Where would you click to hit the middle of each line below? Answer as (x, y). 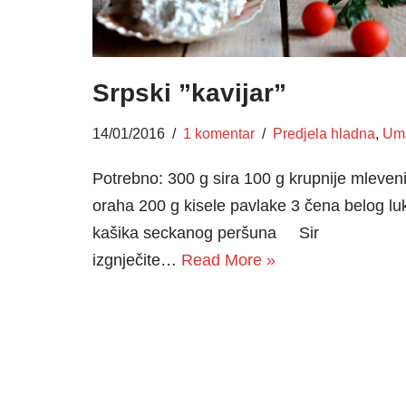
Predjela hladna (324, 134)
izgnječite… (137, 261)
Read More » (228, 261)
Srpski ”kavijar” (189, 93)
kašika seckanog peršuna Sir (206, 233)
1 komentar (219, 134)
